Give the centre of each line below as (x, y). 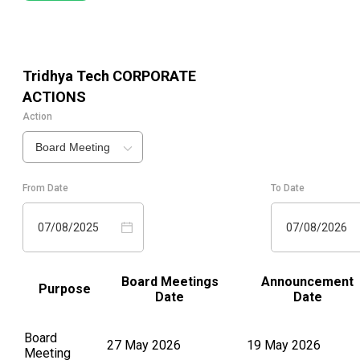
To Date (288, 188)
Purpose (64, 289)
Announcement (307, 282)
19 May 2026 (284, 346)
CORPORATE (153, 76)
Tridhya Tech (66, 76)
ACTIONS (54, 97)
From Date (45, 188)
